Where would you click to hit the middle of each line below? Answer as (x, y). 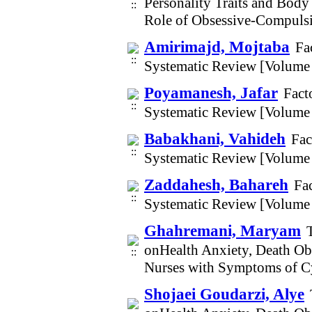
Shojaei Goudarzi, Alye (224, 294)
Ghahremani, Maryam (223, 231)
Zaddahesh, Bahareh (216, 185)
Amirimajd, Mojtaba (217, 47)
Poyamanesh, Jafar (211, 93)
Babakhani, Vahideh (215, 139)
